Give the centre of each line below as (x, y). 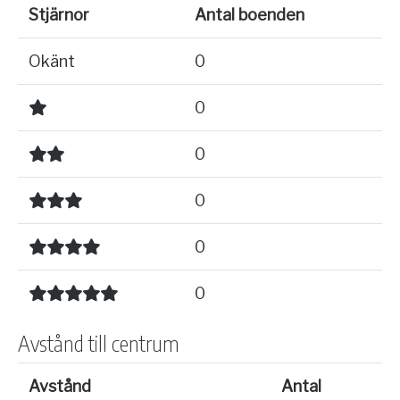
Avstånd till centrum (99, 343)
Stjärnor (59, 15)
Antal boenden (250, 15)
